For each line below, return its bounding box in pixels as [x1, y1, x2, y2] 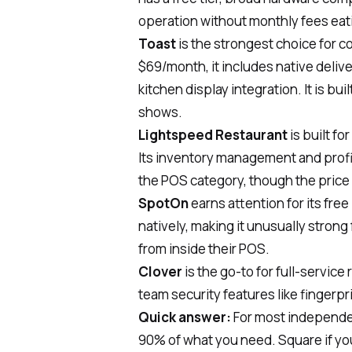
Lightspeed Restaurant [138, 125, 288, 144]
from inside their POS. [138, 239, 269, 258]
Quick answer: [138, 307, 231, 326]
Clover [138, 262, 182, 280]
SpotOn [138, 193, 189, 212]
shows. [138, 102, 182, 121]
